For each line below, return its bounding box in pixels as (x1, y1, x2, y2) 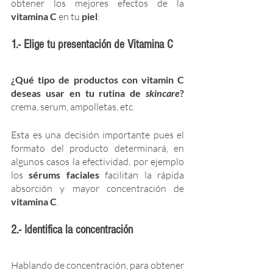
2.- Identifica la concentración (11, 222, 133, 236)
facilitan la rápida (105, 168, 185, 181)
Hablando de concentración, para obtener (11, 258, 184, 271)
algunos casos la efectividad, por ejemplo (11, 155, 184, 168)
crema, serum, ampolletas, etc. (11, 100, 135, 113)
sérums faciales (29, 168, 105, 180)
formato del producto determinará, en (11, 141, 184, 154)
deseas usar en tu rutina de (11, 87, 146, 99)
